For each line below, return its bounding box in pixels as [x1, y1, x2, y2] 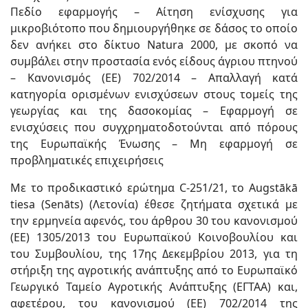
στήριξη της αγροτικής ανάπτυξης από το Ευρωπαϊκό [10, 263, 298, 278]
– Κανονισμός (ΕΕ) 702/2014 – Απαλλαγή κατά [10, 70, 298, 85]
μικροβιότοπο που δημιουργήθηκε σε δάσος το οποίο [10, 21, 298, 36]
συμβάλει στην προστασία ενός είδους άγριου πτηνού [10, 54, 298, 69]
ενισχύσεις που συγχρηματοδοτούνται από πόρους [10, 120, 298, 135]
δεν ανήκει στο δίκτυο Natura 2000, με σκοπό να [10, 37, 298, 52]
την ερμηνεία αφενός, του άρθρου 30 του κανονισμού [10, 213, 298, 228]
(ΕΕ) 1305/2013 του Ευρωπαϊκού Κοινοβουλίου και [10, 230, 298, 245]
